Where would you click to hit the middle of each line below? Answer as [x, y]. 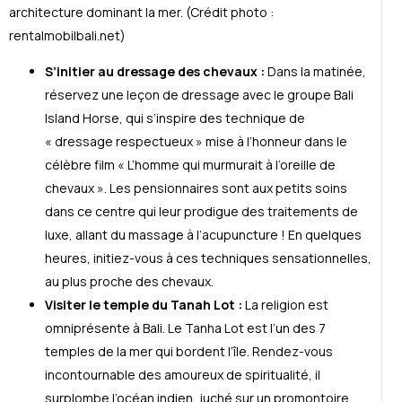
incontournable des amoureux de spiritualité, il [183, 375]
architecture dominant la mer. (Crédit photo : [141, 13]
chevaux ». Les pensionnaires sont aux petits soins [196, 188]
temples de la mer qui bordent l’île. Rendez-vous [189, 352]
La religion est [285, 305]
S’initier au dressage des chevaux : [156, 72]
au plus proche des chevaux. [129, 282]
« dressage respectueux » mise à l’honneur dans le [196, 142]
